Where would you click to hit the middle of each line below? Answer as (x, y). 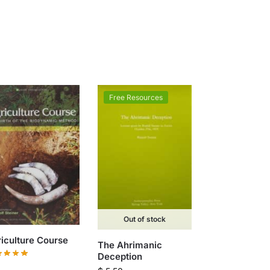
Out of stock (144, 219)
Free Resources (136, 98)
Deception (120, 257)
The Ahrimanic (130, 245)
